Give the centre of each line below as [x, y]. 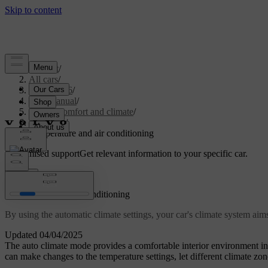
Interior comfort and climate [81, 112]
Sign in [22, 175]
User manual [53, 101]
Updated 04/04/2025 [44, 235]
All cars [43, 79]
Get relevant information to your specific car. [164, 153]
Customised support [42, 153]
